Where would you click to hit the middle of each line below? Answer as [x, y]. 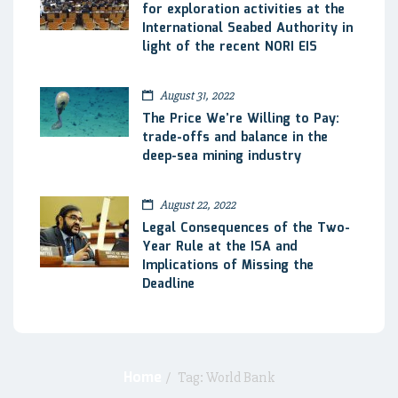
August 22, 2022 [196, 204]
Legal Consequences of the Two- [246, 228]
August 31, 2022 [195, 95]
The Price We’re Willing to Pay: [241, 119]
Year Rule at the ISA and [220, 247]
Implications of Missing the [228, 265]
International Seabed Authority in [247, 28]
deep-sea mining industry [222, 156]
